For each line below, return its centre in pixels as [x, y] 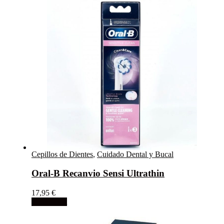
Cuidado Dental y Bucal [135, 154]
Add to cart [49, 202]
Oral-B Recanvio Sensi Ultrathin [98, 173]
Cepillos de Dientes [62, 154]
